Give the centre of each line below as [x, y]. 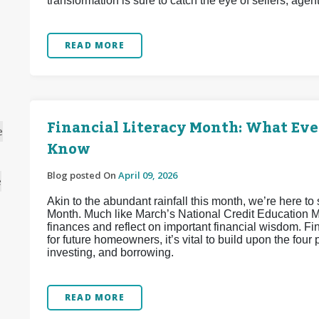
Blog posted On [83, 175]
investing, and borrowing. [110, 252]
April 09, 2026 [148, 175]
